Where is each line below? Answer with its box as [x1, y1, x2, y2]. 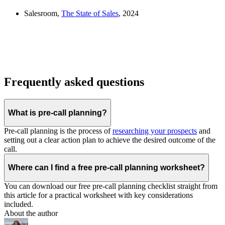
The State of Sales [61, 9, 119, 18]
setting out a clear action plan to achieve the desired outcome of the [4, 136, 215, 145]
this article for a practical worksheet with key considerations [4, 190, 193, 199]
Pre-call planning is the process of [4, 127, 113, 136]
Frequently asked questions [4, 75, 144, 89]
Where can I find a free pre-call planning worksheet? [8, 163, 205, 172]
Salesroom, [24, 9, 61, 18]
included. [4, 199, 33, 208]
